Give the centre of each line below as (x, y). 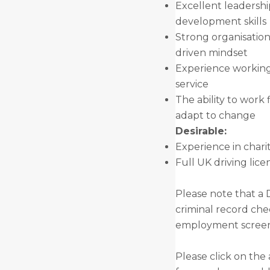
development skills (221, 21)
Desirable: (201, 131)
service (192, 84)
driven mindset (211, 53)
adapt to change (215, 115)
